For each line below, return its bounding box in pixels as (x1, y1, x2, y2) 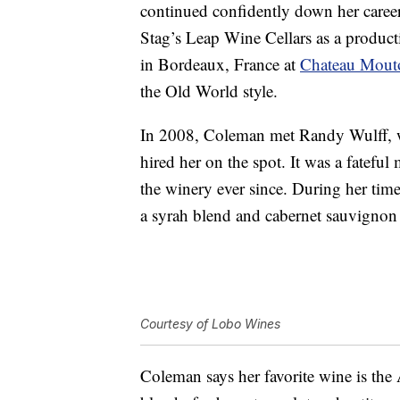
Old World (165, 79, 238, 103)
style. (238, 79, 283, 103)
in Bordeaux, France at (140, 53, 300, 76)
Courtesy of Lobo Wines (140, 316, 280, 332)
